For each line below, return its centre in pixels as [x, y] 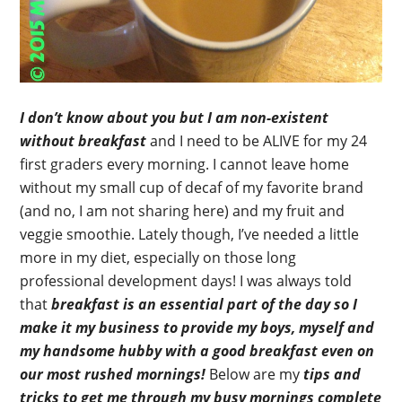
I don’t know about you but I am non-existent [175, 117]
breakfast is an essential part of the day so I [205, 304]
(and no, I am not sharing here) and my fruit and [183, 210]
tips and [332, 374]
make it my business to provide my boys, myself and [197, 327]
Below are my [257, 374]
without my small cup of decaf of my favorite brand [192, 187]
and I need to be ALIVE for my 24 [257, 140]
